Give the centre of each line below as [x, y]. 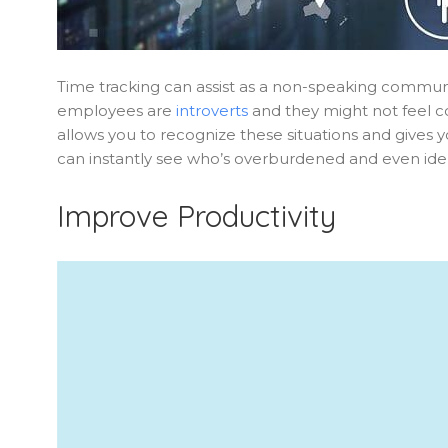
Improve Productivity [196, 215]
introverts [212, 110]
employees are [116, 110]
